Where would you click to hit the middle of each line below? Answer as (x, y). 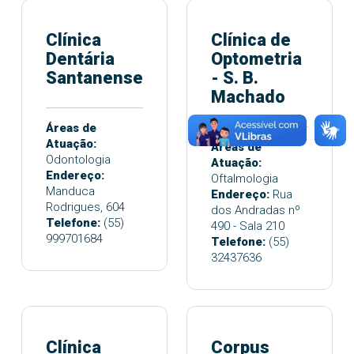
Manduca (70, 191)
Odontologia (78, 159)
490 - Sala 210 (248, 226)
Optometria (256, 58)
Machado (248, 96)
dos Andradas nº (256, 210)
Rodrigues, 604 (85, 207)
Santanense (94, 77)
